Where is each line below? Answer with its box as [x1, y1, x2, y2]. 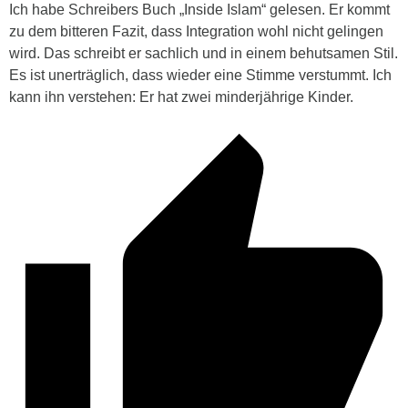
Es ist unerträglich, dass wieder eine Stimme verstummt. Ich [9, 67, 392, 84]
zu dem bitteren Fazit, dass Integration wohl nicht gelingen [9, 24, 383, 40]
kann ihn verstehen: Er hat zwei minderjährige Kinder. [9, 89, 353, 106]
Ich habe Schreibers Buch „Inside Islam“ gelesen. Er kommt [9, 2, 390, 18]
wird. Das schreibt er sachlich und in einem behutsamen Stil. [9, 46, 398, 62]
